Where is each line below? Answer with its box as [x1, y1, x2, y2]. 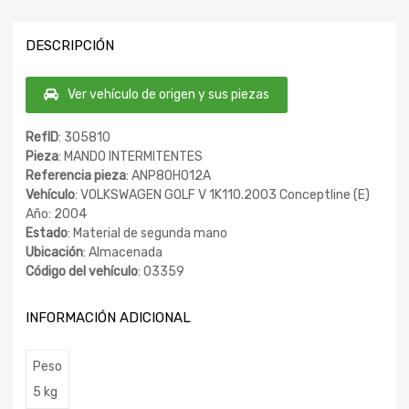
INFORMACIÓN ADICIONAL [26, 309, 191, 327]
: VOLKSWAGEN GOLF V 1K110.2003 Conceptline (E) [75, 187, 370, 204]
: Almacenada [83, 245, 163, 261]
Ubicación [26, 245, 83, 261]
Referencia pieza [26, 168, 126, 184]
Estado [26, 225, 68, 242]
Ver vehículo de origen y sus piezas [68, 87, 269, 103]
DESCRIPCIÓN [26, 37, 114, 54]
